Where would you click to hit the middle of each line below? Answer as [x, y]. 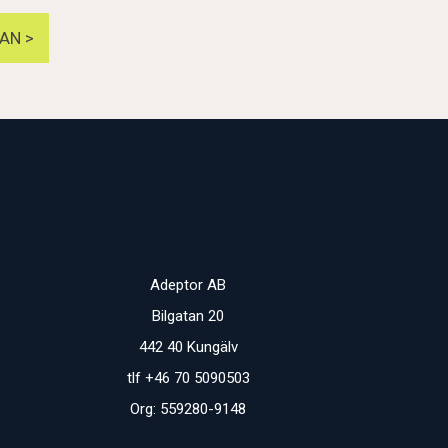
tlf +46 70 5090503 [188, 377]
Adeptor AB [188, 284]
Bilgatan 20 [188, 315]
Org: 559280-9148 [188, 408]
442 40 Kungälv [188, 346]
